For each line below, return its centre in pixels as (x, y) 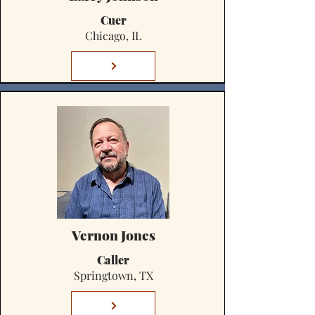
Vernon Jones (113, 235)
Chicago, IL (113, 36)
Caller (113, 260)
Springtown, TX (113, 275)
